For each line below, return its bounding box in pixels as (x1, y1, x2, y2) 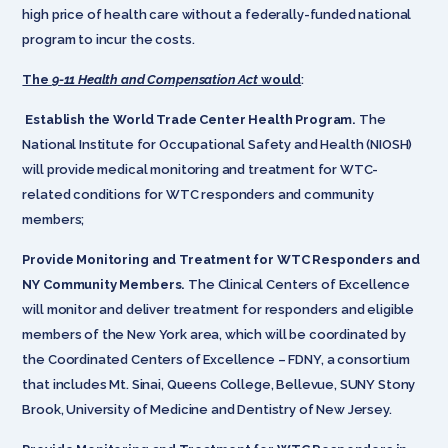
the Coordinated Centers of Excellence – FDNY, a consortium (22, 351, 410, 367)
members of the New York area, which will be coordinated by (22, 326, 406, 342)
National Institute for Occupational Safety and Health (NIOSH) (22, 136, 413, 152)
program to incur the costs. (22, 31, 195, 47)
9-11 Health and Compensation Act (51, 71, 259, 87)
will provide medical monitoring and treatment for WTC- (22, 161, 379, 177)
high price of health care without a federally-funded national (22, 6, 412, 22)
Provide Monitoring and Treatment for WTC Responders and (22, 251, 421, 267)
